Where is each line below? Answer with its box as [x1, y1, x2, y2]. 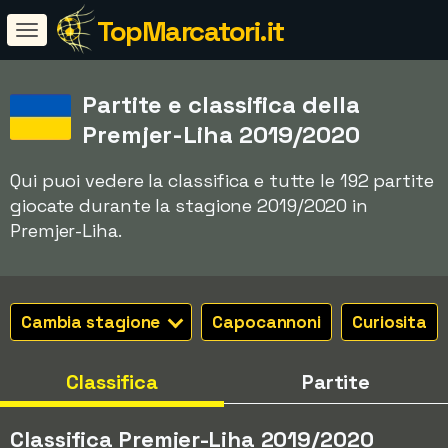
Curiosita [352, 311, 428, 333]
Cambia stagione [20, 311, 165, 333]
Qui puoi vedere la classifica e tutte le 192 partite [10, 169, 434, 192]
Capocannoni [212, 311, 322, 333]
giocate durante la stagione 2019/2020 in [10, 194, 368, 217]
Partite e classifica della [82, 89, 360, 120]
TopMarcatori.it [97, 13, 284, 49]
